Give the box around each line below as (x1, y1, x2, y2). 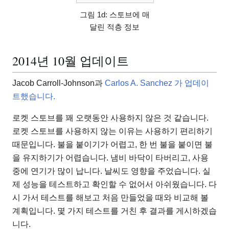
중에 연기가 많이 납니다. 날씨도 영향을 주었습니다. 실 (12, 166, 211, 175)
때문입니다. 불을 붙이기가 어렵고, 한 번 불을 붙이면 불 (12, 140, 213, 149)
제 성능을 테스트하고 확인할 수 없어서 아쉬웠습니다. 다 (12, 179, 217, 189)
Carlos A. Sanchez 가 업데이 (105, 78, 209, 87)
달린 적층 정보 (89, 22, 140, 31)
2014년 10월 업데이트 (12, 53, 129, 70)
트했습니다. (12, 91, 55, 101)
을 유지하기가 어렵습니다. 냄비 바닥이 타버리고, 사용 (12, 153, 209, 162)
